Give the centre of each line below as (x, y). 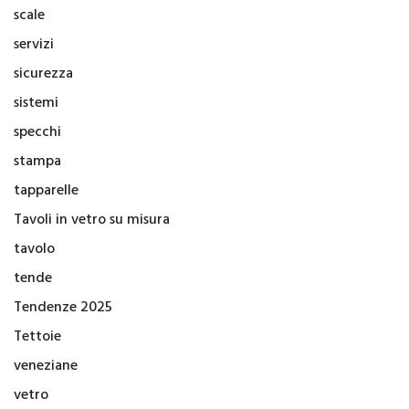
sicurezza (43, 74)
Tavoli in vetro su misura (92, 220)
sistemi (36, 104)
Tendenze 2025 (63, 308)
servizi (34, 45)
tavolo (34, 250)
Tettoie (37, 337)
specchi (37, 133)
